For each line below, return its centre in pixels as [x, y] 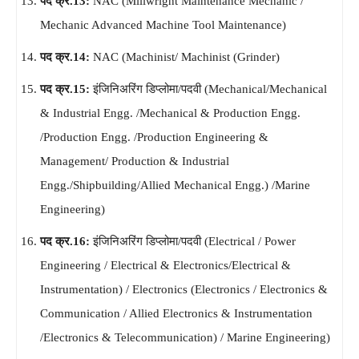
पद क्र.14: [67, 56]
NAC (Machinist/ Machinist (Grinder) [186, 56]
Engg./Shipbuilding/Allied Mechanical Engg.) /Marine [175, 185]
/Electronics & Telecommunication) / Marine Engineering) [185, 337]
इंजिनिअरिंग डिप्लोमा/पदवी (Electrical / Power [194, 241]
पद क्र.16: [67, 241]
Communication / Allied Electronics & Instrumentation [176, 313]
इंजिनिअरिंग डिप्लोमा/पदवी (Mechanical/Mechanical [210, 89]
